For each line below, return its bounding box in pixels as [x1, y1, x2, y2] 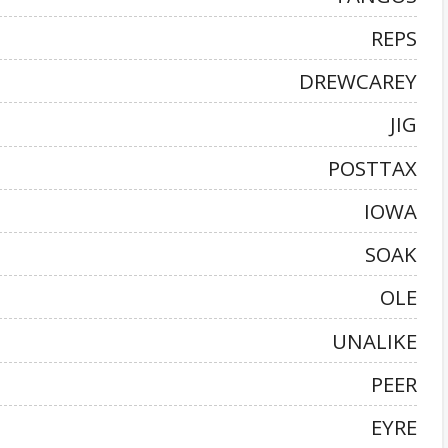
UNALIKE [332, 326, 417, 355]
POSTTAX [328, 153, 417, 182]
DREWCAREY [299, 67, 417, 96]
